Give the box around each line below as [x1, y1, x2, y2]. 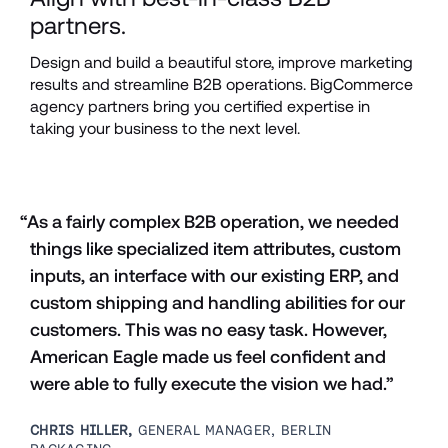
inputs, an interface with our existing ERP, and [30, 265, 399, 287]
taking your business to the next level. [30, 119, 300, 139]
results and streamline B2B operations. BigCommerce [30, 75, 413, 95]
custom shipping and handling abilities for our [30, 292, 405, 314]
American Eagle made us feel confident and [30, 346, 386, 368]
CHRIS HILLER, [30, 422, 138, 439]
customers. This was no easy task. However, [30, 319, 387, 341]
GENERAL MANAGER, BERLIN [137, 422, 332, 439]
